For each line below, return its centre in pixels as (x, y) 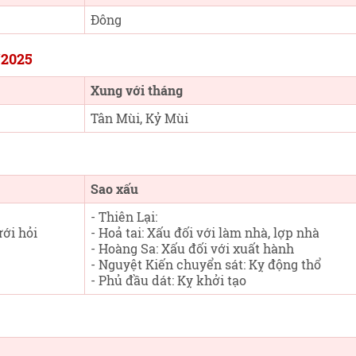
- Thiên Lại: (124, 217)
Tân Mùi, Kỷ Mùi (139, 118)
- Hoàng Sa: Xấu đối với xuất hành (192, 248)
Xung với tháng (137, 90)
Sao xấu (114, 189)
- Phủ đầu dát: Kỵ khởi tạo (168, 280)
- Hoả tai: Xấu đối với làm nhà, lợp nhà (205, 232)
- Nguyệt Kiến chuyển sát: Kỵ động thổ (206, 264)
